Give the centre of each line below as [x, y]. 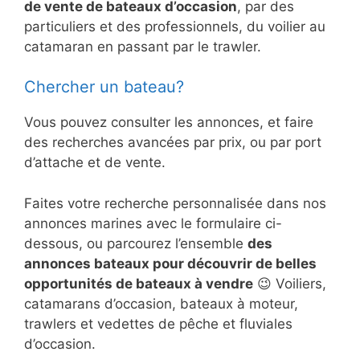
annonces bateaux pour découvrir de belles [170, 263]
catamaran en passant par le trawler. [143, 46]
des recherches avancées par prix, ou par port [173, 143]
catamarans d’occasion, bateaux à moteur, [161, 303]
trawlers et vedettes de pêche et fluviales [158, 323]
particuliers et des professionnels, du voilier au [175, 26]
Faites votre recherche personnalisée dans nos [175, 203]
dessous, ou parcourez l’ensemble [136, 243]
